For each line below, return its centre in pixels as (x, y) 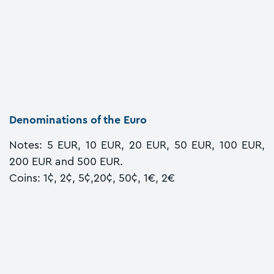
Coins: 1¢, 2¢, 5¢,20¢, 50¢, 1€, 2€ (92, 178)
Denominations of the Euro (78, 120)
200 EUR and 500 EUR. (66, 162)
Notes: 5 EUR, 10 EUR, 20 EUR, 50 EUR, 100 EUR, (137, 145)
